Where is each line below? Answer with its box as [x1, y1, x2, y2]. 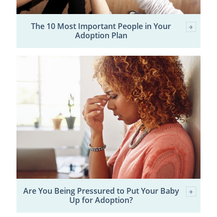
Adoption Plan [75, 30, 127, 41]
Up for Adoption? [69, 195, 133, 206]
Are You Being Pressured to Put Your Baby [23, 186, 179, 197]
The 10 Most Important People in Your [31, 20, 171, 31]
